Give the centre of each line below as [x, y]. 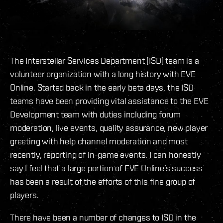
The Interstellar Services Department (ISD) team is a [105, 61]
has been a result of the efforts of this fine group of [103, 182]
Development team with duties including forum [96, 114]
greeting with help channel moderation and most [99, 141]
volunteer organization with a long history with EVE [103, 74]
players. [24, 195]
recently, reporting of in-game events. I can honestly [106, 155]
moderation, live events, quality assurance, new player [109, 128]
